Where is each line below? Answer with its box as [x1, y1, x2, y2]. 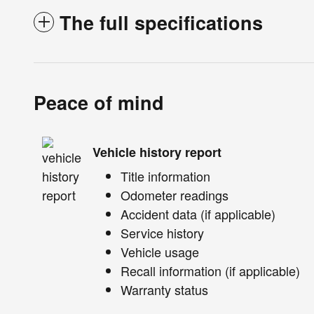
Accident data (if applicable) [121, 205, 275, 224]
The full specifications [60, 9, 263, 36]
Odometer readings [121, 186, 228, 205]
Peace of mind [34, 89, 164, 116]
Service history [121, 224, 204, 243]
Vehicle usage [121, 243, 199, 261]
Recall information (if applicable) [121, 261, 300, 280]
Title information [121, 167, 210, 186]
